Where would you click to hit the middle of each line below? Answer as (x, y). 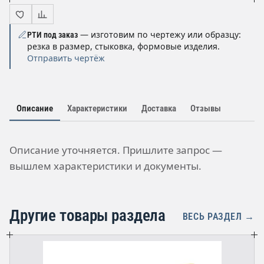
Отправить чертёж (66, 58)
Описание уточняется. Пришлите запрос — (116, 150)
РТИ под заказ (52, 35)
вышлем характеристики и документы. (105, 166)
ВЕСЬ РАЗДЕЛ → (218, 217)
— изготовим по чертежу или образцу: (159, 35)
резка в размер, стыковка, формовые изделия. (123, 47)
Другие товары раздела (88, 216)
